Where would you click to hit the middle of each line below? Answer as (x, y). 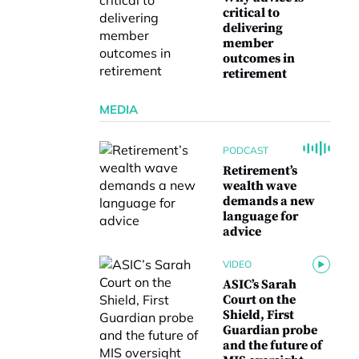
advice (242, 232)
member (248, 43)
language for (260, 216)
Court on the (259, 300)
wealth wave (260, 186)
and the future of (272, 345)
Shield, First (258, 315)
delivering (253, 28)
